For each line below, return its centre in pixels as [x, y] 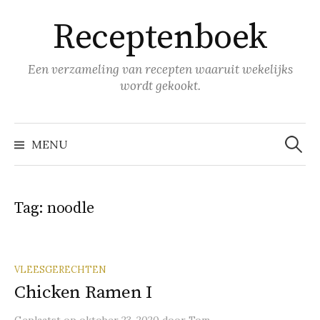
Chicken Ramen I [84, 292]
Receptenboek [160, 38]
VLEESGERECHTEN [60, 269]
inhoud [35, 28]
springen [40, 47]
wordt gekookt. [160, 86]
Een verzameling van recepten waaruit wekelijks [160, 69]
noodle [70, 208]
